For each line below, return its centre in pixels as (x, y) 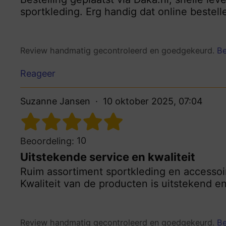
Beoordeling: (47, 141)
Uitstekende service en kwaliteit (108, 157)
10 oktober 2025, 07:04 (153, 101)
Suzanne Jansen (55, 101)
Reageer (38, 73)
